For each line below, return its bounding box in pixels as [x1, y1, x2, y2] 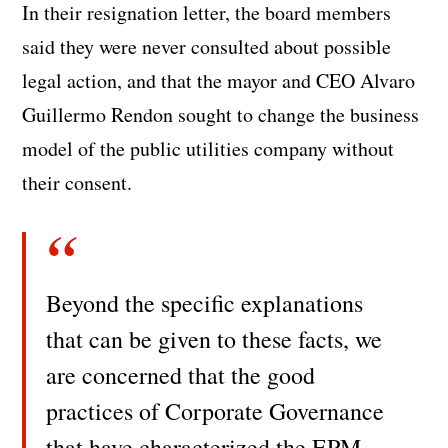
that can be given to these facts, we [46, 323, 383, 356]
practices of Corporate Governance [46, 395, 385, 428]
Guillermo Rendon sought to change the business [22, 101, 420, 129]
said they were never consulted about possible [22, 33, 392, 61]
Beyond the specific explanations [46, 287, 364, 320]
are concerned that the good [46, 359, 316, 392]
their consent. [22, 169, 133, 197]
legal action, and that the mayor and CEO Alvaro [22, 67, 416, 95]
